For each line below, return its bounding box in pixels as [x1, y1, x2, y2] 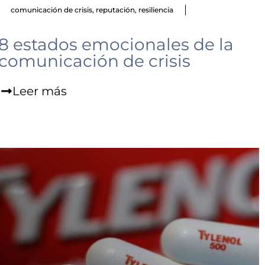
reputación [95, 5, 135, 15]
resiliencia [138, 5, 173, 15]
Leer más [12, 84, 67, 99]
